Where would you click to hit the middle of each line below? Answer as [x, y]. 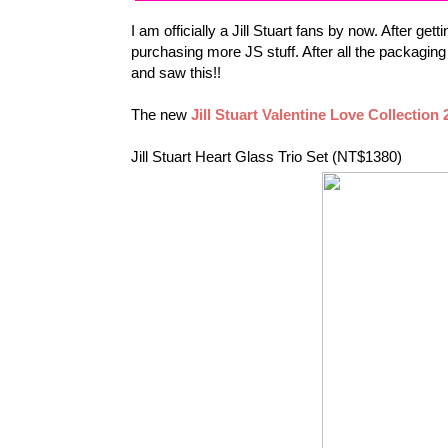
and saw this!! [176, 72]
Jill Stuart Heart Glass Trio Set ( [234, 156]
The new [161, 114]
